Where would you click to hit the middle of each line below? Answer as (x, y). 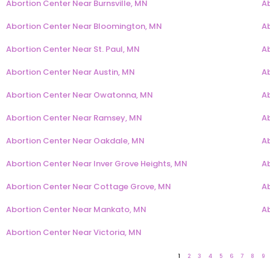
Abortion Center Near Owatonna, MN (80, 95)
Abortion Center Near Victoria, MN (74, 233)
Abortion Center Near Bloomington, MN (84, 27)
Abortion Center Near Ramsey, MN (74, 118)
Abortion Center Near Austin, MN (71, 72)
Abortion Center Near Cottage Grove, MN (89, 187)
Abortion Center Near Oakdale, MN (75, 141)
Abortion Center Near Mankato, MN (76, 210)
